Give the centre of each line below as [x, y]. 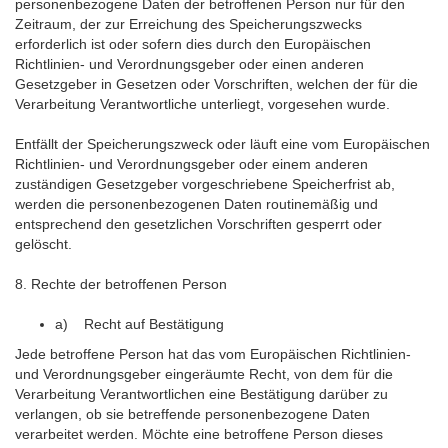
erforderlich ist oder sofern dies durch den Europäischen [193, 44]
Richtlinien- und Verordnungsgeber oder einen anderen [189, 64]
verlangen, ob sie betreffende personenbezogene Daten [192, 414]
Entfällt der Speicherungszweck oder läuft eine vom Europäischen [222, 144]
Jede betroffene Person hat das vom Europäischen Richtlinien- [213, 354]
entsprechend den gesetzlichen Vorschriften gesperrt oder [198, 224]
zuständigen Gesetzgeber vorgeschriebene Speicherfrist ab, [205, 184]
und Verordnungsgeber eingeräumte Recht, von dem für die [204, 374]
